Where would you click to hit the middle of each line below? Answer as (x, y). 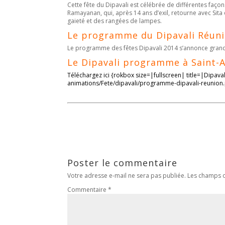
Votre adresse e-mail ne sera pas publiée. (127, 176)
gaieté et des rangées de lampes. (115, 21)
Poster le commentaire (123, 163)
